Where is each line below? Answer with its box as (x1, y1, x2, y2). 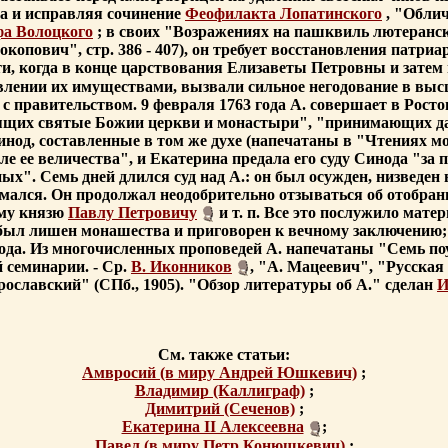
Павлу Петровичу (68, 203, 197, 221)
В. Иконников (131, 258, 232, 276)
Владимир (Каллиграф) (134, 382, 305, 400)
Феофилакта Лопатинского (185, 5, 382, 23)
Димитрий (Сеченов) (144, 400, 295, 418)
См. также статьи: (158, 346, 290, 364)
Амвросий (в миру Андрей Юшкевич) (82, 364, 357, 382)
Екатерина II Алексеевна (121, 418, 304, 436)
